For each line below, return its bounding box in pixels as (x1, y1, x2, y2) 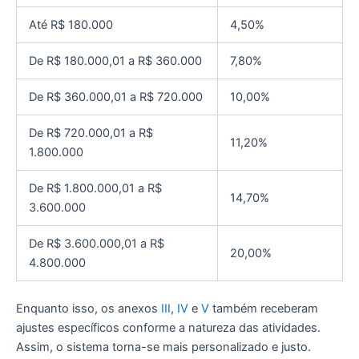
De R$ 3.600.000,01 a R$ (28, 236, 164, 251)
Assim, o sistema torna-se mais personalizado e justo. (16, 339, 311, 354)
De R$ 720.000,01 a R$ (28, 125, 153, 140)
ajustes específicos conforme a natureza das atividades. (16, 320, 321, 335)
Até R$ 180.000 (28, 17, 113, 32)
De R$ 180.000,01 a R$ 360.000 (28, 53, 202, 68)
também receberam (209, 301, 318, 316)
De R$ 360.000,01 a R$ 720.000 (28, 89, 203, 104)
